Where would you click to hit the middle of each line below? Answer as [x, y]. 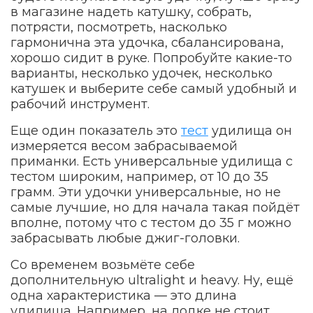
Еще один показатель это [96, 131]
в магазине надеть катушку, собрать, [131, 12]
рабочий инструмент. [80, 104]
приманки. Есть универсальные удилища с [152, 162]
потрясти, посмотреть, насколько [119, 28]
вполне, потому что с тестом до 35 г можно [151, 223]
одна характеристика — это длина [124, 296]
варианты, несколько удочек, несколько [141, 74]
